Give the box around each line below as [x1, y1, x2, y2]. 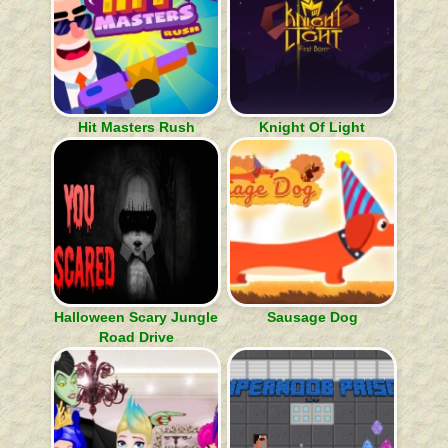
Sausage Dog [266, 309, 358, 325]
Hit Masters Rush [77, 119, 195, 135]
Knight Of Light [259, 119, 365, 135]
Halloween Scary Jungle [54, 309, 218, 325]
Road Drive [98, 329, 174, 345]
